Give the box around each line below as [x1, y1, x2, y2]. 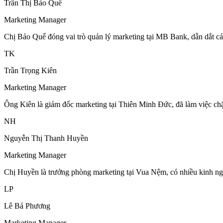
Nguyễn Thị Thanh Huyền [4, 133, 88, 142]
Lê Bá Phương [4, 201, 50, 210]
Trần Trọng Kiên [4, 66, 57, 75]
